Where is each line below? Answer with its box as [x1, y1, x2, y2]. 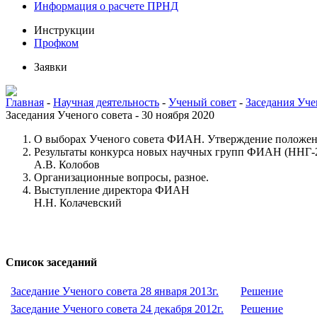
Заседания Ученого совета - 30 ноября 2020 [6, 109, 214, 121]
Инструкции [34, 24, 95, 36]
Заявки [34, 61, 67, 73]
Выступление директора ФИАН [34, 184, 190, 196]
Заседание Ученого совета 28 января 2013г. [11, 285, 219, 297]
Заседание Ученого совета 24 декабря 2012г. [11, 303, 224, 315]
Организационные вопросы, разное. [34, 171, 209, 183]
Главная [6, 96, 44, 108]
